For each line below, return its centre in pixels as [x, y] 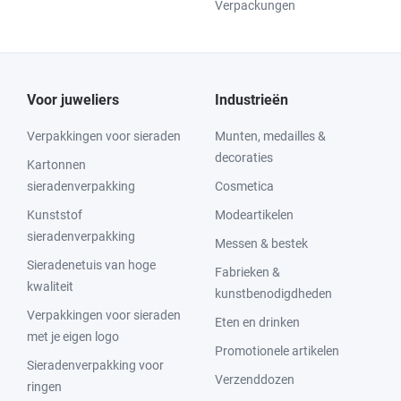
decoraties [244, 158]
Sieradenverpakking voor [95, 365]
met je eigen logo [73, 337]
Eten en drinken [257, 322]
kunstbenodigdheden [273, 294]
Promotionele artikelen [277, 351]
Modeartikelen [254, 215]
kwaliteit [50, 286]
